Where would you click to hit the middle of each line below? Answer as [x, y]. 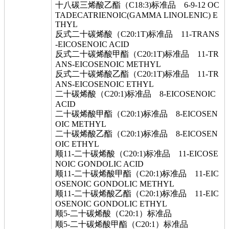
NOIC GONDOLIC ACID [99, 164]
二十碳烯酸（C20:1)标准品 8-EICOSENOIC [135, 94]
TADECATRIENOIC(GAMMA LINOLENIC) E [136, 15]
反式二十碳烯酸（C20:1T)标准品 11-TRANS [137, 34]
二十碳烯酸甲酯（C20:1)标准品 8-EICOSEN [136, 114]
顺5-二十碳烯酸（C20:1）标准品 [118, 213]
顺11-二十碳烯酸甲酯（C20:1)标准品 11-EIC [137, 174]
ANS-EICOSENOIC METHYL [108, 64]
